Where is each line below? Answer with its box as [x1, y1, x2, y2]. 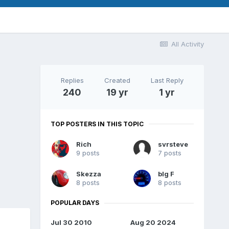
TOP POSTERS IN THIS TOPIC [50, 120, 144, 128]
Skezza [76, 170, 101, 178]
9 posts [76, 149, 100, 157]
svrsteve [157, 140, 188, 149]
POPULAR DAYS [50, 199, 99, 207]
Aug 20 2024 [130, 218, 176, 227]
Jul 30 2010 [50, 218, 92, 227]
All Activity [171, 40, 204, 48]
